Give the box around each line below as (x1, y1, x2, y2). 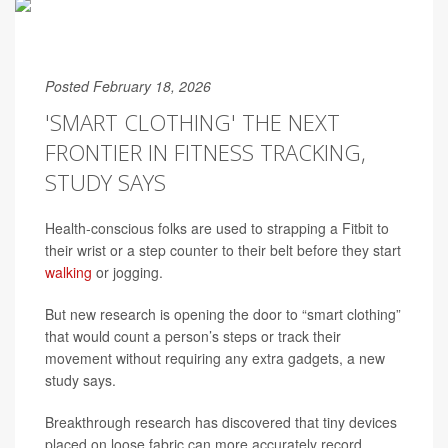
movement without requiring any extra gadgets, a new (45, 348, 385, 368)
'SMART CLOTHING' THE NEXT (45, 107, 340, 137)
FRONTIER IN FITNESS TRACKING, (45, 137, 366, 167)
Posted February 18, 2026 (45, 76, 211, 96)
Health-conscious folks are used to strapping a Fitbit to (45, 218, 389, 238)
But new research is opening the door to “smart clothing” (45, 304, 401, 324)
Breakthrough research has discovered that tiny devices (45, 412, 397, 432)
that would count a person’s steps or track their (45, 326, 341, 346)
